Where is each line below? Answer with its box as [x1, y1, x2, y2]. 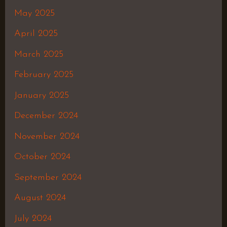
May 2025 [14, 8, 55, 18]
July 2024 [14, 213, 52, 223]
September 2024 [14, 172, 82, 182]
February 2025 [14, 70, 73, 80]
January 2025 [14, 90, 69, 100]
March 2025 [14, 49, 63, 59]
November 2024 [14, 131, 80, 141]
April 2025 [14, 29, 58, 39]
